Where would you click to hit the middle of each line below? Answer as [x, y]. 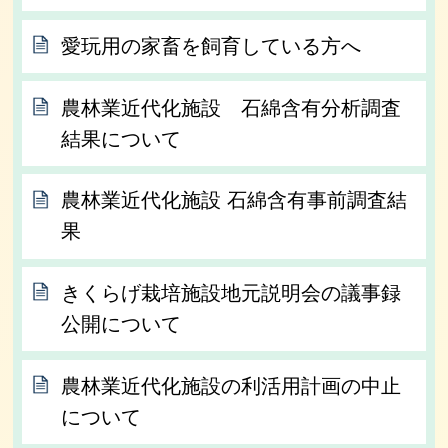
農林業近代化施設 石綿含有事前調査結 [234, 200]
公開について [121, 324]
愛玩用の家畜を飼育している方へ [211, 45]
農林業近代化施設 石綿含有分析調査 [231, 107]
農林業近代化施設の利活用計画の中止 [231, 385]
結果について [121, 138]
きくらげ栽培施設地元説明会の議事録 [231, 293]
